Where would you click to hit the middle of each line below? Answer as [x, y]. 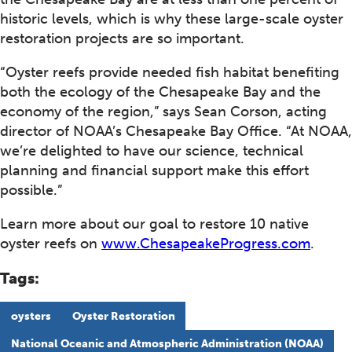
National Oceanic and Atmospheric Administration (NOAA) [167, 343]
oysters [31, 316]
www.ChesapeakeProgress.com [206, 244]
